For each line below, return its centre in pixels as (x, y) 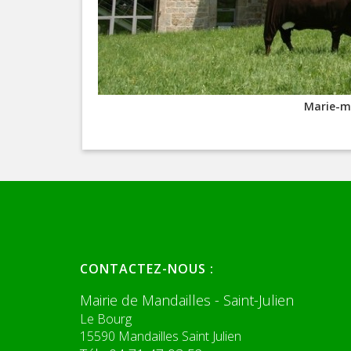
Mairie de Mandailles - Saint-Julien (187, 300)
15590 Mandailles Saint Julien (161, 336)
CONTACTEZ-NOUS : (147, 269)
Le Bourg (106, 319)
